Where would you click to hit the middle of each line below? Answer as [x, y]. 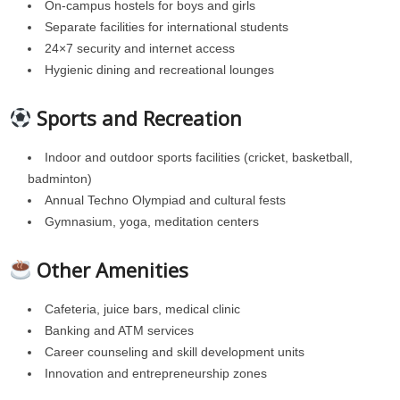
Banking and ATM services [119, 330]
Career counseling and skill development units [175, 352]
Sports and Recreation [140, 118]
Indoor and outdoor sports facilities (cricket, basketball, [199, 157]
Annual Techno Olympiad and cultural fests [165, 200]
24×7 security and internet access [140, 48]
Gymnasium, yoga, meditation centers [152, 221]
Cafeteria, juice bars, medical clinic [142, 309]
